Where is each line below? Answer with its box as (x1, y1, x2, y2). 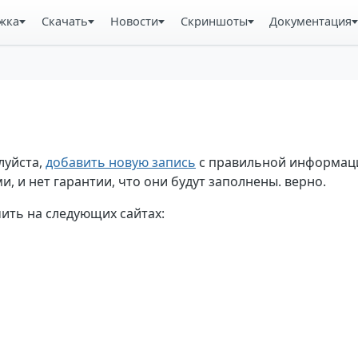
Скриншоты (180, 13, 248, 29)
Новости (109, 13, 158, 29)
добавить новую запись (46, 153, 196, 172)
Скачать (41, 13, 88, 29)
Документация (269, 13, 352, 29)
